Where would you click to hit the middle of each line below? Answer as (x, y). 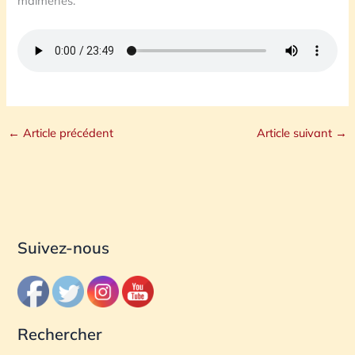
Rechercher (60, 334)
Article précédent (66, 133)
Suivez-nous (64, 248)
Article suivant (296, 133)
